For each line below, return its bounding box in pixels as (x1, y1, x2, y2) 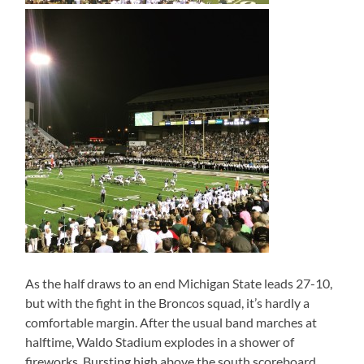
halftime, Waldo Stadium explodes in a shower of (25, 334, 295, 350)
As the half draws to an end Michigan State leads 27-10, (25, 275, 333, 292)
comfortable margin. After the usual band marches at (25, 314, 318, 331)
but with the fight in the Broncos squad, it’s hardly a (25, 295, 310, 311)
